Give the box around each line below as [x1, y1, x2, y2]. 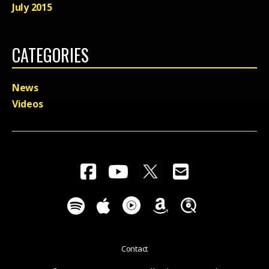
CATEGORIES [12, 43, 89, 68]
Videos [12, 97, 43, 111]
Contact [121, 243, 148, 255]
